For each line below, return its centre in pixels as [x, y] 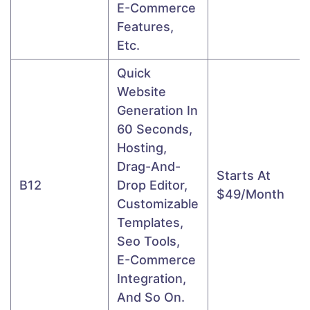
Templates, [150, 222]
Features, [145, 26]
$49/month [250, 194]
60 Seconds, [155, 129]
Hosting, [142, 147]
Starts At [244, 175]
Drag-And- [149, 166]
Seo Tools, [150, 241]
